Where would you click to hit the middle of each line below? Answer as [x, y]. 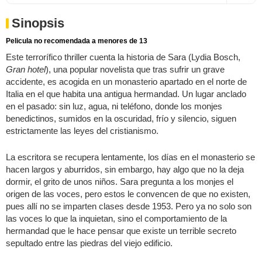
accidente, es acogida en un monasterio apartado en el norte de [126, 81]
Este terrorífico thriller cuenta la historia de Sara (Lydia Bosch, [123, 57]
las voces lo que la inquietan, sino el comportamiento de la [116, 218]
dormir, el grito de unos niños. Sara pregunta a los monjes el [120, 181]
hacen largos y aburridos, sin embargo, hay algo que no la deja [125, 169]
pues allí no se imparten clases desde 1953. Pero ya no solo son [129, 206]
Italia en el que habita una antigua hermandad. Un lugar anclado [126, 94]
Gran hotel [26, 69]
